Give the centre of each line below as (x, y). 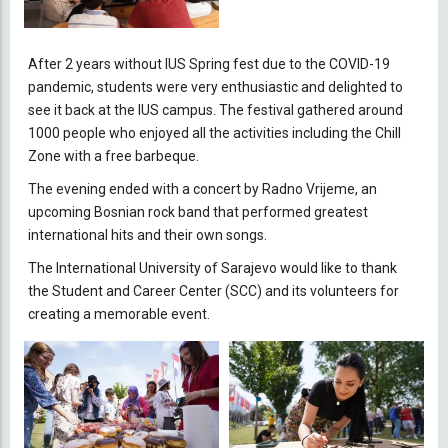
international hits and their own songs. (147, 234)
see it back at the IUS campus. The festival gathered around (215, 109)
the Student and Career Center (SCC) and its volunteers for (213, 290)
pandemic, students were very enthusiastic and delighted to (215, 86)
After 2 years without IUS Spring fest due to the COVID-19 (209, 63)
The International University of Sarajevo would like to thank (212, 267)
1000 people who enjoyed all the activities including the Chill (214, 132)
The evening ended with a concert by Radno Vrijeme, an (202, 188)
